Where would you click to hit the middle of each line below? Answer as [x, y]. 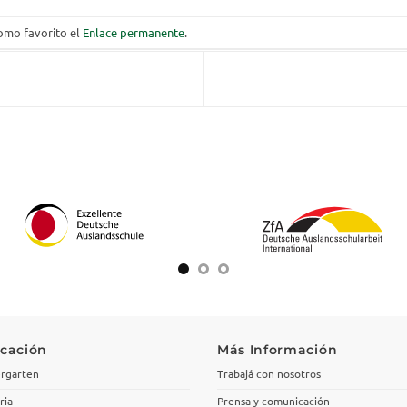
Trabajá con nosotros [269, 374]
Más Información [278, 349]
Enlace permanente [134, 32]
